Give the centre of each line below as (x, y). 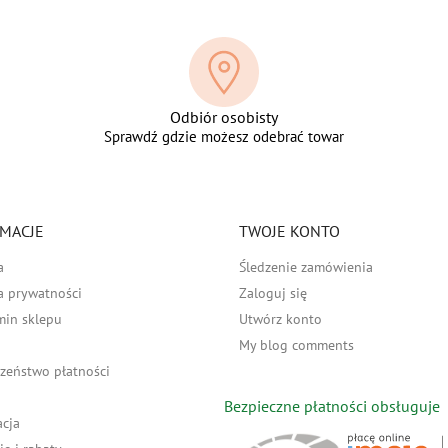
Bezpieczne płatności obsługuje (332, 406)
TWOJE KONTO (289, 231)
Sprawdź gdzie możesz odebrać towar (223, 137)
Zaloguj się (273, 293)
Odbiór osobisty (223, 117)
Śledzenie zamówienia (306, 267)
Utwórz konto (280, 319)
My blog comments (296, 345)
